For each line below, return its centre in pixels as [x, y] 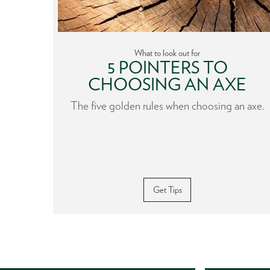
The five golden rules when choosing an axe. [167, 106]
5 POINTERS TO [167, 67]
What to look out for [167, 53]
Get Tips [167, 189]
